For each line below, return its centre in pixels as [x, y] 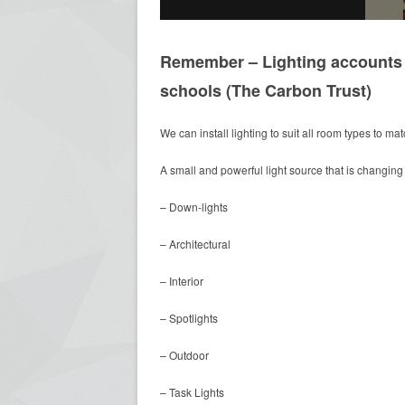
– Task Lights [192, 392]
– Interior [182, 281]
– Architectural [195, 244]
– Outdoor [184, 355]
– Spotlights [189, 318]
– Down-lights [194, 207]
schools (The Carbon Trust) [266, 90]
